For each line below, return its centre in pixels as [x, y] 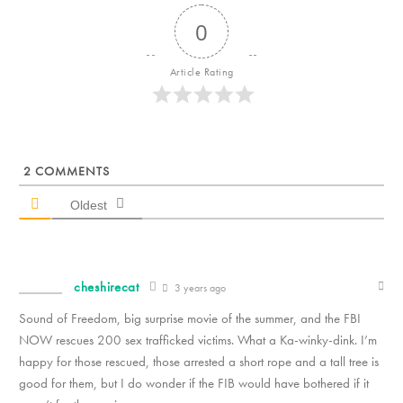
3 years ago [198, 288]
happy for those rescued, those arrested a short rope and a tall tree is [199, 362]
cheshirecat [107, 287]
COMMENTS [71, 171]
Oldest [89, 206]
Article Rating [201, 72]
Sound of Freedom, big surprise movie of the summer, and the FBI [190, 319]
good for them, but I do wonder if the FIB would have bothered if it [194, 384]
